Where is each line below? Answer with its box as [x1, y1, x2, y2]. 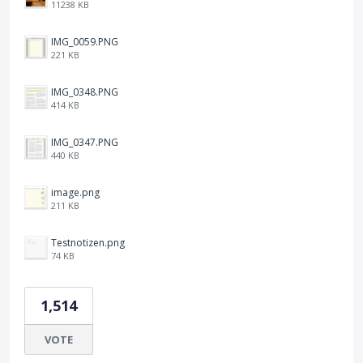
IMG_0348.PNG [51, 84, 118, 99]
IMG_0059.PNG [51, 34, 118, 49]
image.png [51, 185, 100, 199]
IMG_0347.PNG [51, 135, 118, 149]
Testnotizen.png [51, 235, 125, 250]
